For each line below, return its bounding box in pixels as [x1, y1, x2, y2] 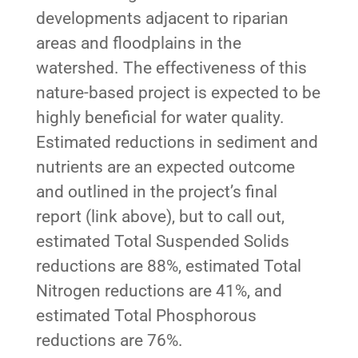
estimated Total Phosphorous [35, 305, 257, 325]
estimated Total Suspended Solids [35, 231, 289, 251]
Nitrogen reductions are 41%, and [35, 280, 282, 300]
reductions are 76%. [35, 330, 183, 350]
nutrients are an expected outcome [35, 157, 295, 177]
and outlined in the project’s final [35, 181, 277, 201]
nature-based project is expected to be [35, 82, 320, 102]
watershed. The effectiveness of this [35, 58, 307, 78]
